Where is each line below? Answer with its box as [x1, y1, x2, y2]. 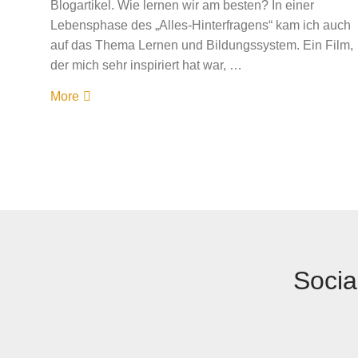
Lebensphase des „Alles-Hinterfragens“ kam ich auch [50, 18, 351, 32]
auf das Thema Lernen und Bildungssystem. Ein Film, [50, 38, 353, 52]
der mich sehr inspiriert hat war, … [50, 58, 242, 72]
